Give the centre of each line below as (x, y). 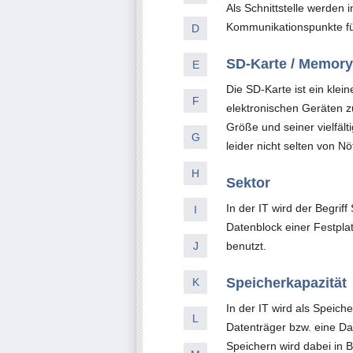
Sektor (248, 183)
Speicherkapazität (286, 283)
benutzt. (246, 246)
